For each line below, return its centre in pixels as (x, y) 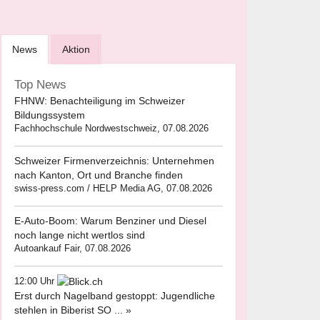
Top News (40, 85)
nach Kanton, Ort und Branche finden (99, 175)
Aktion (76, 49)
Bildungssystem (50, 115)
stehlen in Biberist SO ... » (73, 310)
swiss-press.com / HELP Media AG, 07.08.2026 (113, 188)
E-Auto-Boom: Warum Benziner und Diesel (110, 221)
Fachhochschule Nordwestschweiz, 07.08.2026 (111, 128)
